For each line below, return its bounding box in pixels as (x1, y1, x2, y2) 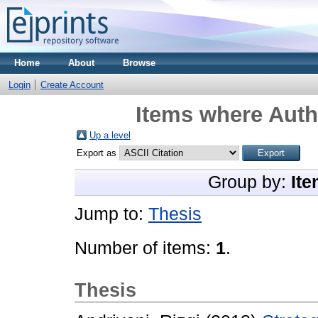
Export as (77, 148, 119, 158)
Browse (123, 57, 155, 68)
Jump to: (75, 204, 148, 224)
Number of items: (75, 238, 216, 258)
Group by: (208, 172, 291, 192)
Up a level (89, 130, 131, 141)
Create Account (40, 79, 104, 90)
